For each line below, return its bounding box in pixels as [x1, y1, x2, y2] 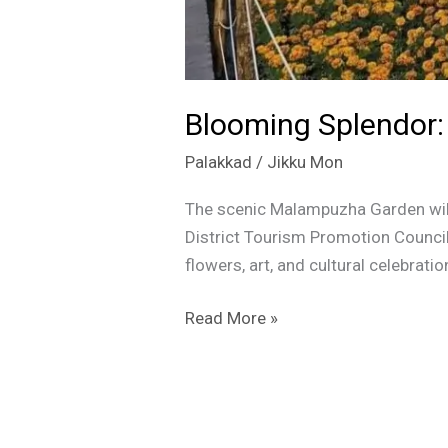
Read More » [185, 308, 279, 329]
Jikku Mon [267, 152, 344, 173]
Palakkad [185, 152, 253, 173]
